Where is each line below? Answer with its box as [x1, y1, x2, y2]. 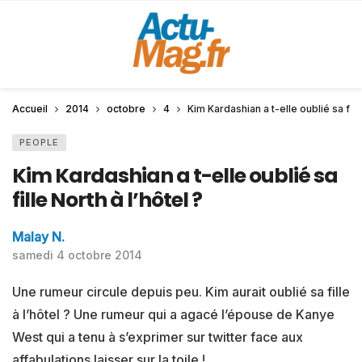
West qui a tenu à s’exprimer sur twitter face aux [12, 329, 303, 345]
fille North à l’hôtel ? [12, 186, 202, 214]
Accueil [12, 103, 48, 115]
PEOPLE [19, 137, 59, 148]
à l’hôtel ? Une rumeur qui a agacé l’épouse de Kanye [12, 306, 335, 322]
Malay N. [12, 229, 65, 245]
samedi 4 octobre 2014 [12, 248, 142, 262]
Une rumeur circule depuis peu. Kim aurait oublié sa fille [12, 284, 350, 300]
